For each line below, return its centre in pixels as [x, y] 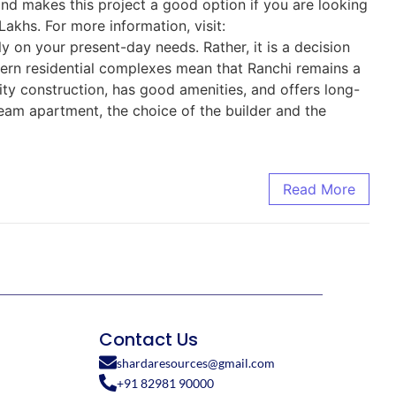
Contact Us [148, 339]
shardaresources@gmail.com [196, 362]
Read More [319, 189]
